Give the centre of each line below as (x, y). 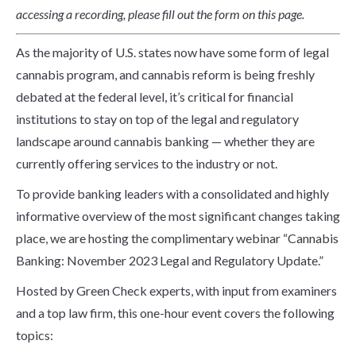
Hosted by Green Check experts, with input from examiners (176, 290)
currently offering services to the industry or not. (147, 163)
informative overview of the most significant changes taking (178, 216)
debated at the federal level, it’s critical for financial (154, 97)
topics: (34, 335)
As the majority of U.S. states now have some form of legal (172, 52)
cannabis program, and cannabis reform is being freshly (165, 74)
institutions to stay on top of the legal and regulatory (157, 119)
